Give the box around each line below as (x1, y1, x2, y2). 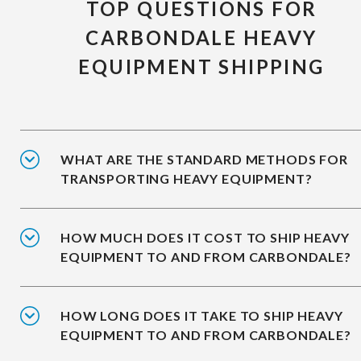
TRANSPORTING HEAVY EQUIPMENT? (60, 170, 313, 186)
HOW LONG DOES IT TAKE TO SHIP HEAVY (60, 307, 343, 323)
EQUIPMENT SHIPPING (78, 54, 325, 78)
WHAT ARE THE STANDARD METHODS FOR (60, 151, 348, 167)
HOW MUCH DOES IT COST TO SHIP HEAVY (60, 229, 350, 245)
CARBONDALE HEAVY (85, 25, 317, 49)
